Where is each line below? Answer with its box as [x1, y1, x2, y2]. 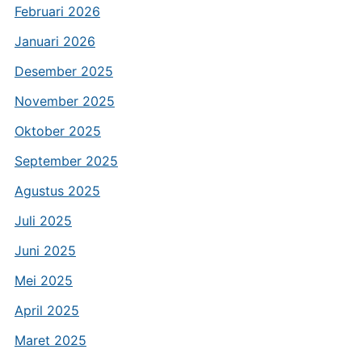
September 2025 [14, 153, 118, 169]
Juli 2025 [14, 213, 72, 229]
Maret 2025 [14, 332, 86, 348]
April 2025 [14, 302, 79, 318]
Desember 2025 [14, 63, 113, 79]
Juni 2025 [14, 242, 76, 259]
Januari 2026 [14, 33, 95, 49]
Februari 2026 [14, 3, 100, 19]
